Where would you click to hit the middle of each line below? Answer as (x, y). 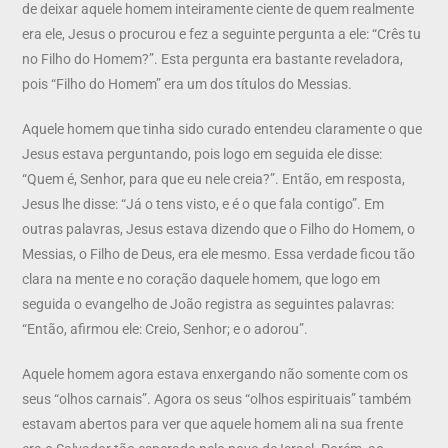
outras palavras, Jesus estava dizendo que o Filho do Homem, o (219, 228)
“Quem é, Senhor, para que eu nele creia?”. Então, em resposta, (214, 178)
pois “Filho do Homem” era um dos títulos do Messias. (187, 83)
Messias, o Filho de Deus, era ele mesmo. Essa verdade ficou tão (219, 253)
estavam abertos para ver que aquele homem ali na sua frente (213, 423)
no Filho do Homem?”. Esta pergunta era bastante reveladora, (213, 58)
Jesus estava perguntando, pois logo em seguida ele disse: (202, 153)
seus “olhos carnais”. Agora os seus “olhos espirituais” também (217, 398)
